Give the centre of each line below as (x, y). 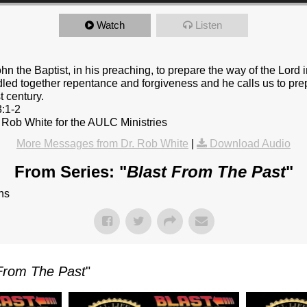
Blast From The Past (206, 172)
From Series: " (70, 172)
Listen (208, 25)
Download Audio (250, 144)
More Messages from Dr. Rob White (102, 144)
